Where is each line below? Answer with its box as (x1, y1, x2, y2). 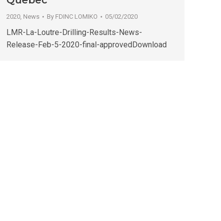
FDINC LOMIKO (55, 13, 98, 21)
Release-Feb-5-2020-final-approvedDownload (6, 40, 167, 50)
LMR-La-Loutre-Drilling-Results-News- (6, 28, 142, 37)
